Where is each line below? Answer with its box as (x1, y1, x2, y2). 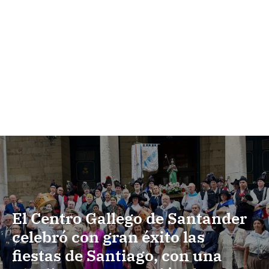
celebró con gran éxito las (12, 226, 205, 247)
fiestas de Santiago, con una (12, 245, 222, 266)
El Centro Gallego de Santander (12, 208, 247, 229)
